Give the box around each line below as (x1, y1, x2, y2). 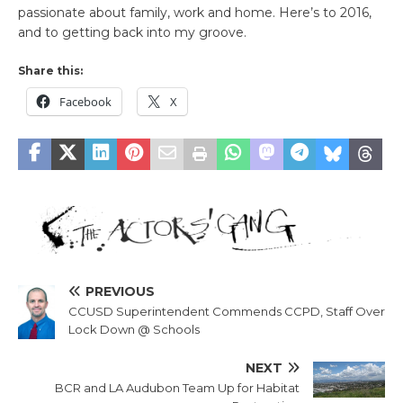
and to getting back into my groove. (18, 24, 246, 41)
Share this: (18, 64, 83, 78)
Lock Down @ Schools (68, 321, 200, 336)
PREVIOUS (85, 282, 155, 300)
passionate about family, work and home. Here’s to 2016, (18, 4, 372, 22)
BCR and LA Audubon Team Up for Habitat (55, 381, 300, 396)
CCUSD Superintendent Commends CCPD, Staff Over (68, 303, 385, 318)
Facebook (59, 94, 112, 111)
